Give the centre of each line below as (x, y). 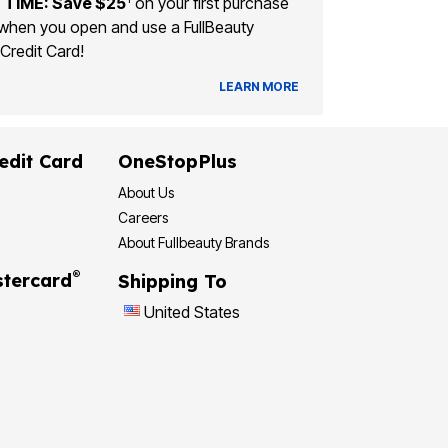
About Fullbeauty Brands (193, 242)
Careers (143, 217)
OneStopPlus (177, 161)
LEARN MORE (258, 87)
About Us (146, 192)
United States (192, 311)
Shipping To (172, 281)
